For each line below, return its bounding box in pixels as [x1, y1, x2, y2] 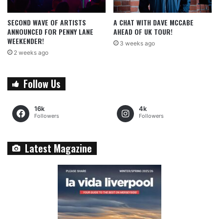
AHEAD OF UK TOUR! [113, 26, 173, 37]
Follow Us [23, 76, 61, 91]
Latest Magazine [25, 141, 92, 156]
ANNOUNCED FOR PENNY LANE [7, 26, 93, 37]
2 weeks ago [14, 49, 48, 57]
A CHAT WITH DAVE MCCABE [113, 17, 194, 28]
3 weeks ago [120, 40, 155, 47]
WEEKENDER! [7, 36, 44, 46]
